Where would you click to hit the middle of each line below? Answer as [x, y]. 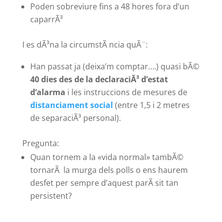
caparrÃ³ [46, 20]
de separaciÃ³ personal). [75, 118]
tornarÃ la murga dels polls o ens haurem [109, 170]
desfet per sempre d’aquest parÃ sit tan [104, 183]
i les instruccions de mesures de [126, 92]
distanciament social [71, 105]
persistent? [51, 196]
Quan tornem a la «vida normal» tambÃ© [107, 157]
